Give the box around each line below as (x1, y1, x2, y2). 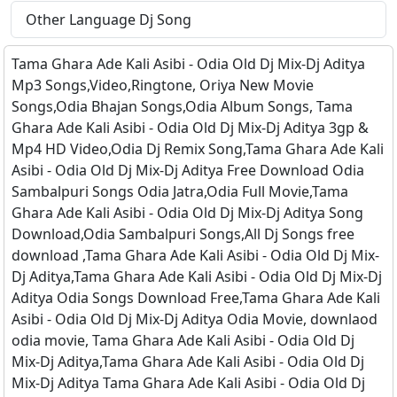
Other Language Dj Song (26, 10, 191, 30)
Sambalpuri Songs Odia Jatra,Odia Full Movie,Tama (12, 182, 348, 202)
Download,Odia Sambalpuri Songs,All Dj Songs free (12, 224, 354, 245)
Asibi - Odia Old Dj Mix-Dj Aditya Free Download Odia (12, 160, 364, 181)
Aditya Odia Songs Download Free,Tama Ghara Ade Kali (12, 288, 380, 308)
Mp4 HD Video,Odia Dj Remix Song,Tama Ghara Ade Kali (12, 139, 384, 160)
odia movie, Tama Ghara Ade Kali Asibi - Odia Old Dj (12, 331, 354, 351)
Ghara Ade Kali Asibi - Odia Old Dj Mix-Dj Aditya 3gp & (12, 118, 369, 138)
